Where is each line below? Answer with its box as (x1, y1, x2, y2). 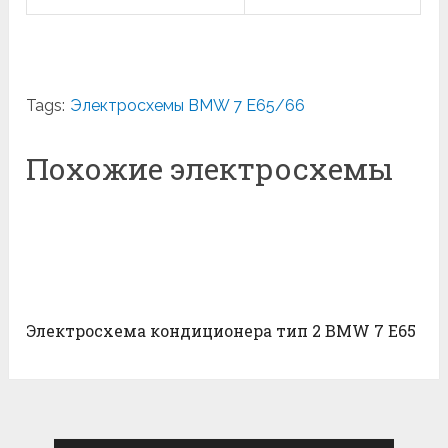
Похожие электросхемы (26, 148, 394, 188)
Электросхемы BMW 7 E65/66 (70, 95, 306, 115)
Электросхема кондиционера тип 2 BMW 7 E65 (26, 320, 417, 342)
